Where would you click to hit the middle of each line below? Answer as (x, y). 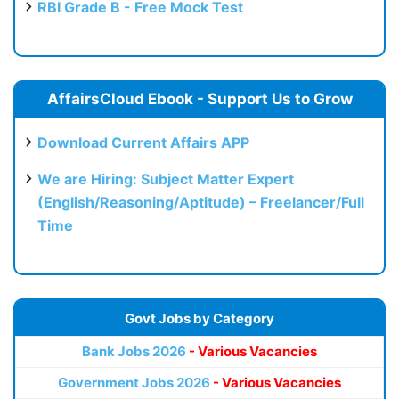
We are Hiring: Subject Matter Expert (166, 179)
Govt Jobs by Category (199, 319)
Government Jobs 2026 (134, 383)
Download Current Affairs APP (143, 143)
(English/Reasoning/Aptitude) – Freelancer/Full (201, 203)
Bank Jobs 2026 (134, 352)
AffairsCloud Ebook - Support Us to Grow (199, 99)
